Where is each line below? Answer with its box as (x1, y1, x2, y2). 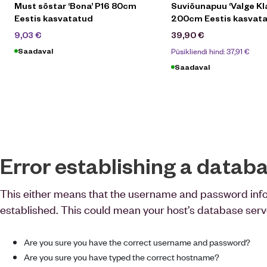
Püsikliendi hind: (171, 45, 226, 57)
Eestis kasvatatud (14, 13, 93, 23)
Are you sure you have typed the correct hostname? (24, 250, 219, 263)
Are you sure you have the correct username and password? (24, 235, 250, 249)
